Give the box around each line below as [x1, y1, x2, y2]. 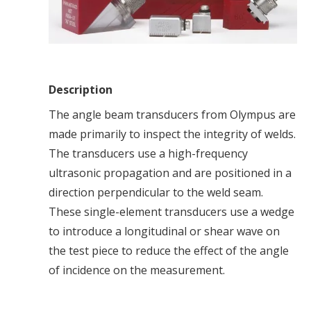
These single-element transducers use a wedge [49, 204, 294, 220]
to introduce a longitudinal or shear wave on [49, 224, 280, 239]
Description [49, 82, 115, 98]
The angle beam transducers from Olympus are [49, 107, 296, 123]
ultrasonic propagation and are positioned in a [49, 165, 292, 181]
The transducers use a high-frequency [49, 146, 248, 162]
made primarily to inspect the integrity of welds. [49, 126, 296, 142]
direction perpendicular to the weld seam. [49, 185, 263, 201]
